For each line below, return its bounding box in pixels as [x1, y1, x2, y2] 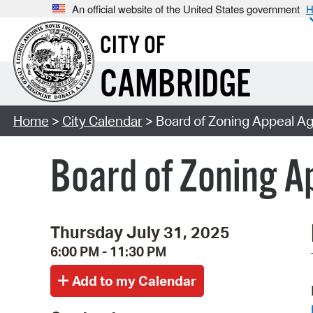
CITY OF [99, 31, 166, 62]
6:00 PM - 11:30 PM [50, 242, 166, 260]
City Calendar [61, 112, 143, 130]
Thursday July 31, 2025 [50, 221, 230, 242]
